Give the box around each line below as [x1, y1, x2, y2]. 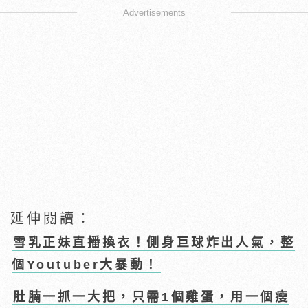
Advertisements [122, 8, 186, 19]
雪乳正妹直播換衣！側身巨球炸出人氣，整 [13, 236, 296, 250]
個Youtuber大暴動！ [12, 258, 159, 272]
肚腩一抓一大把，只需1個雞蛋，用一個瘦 [13, 290, 290, 305]
